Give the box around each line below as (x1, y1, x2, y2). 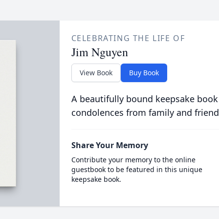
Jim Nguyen (71, 44, 128, 60)
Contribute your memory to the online (71, 155, 196, 164)
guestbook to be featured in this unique (71, 165, 202, 174)
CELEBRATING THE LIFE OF (71, 33, 185, 44)
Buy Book (129, 68, 159, 77)
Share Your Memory (71, 140, 148, 151)
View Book (79, 68, 112, 77)
